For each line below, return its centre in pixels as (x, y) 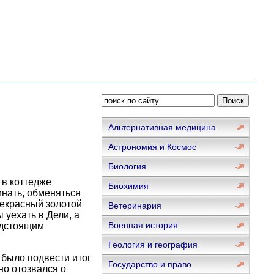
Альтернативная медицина (162, 127)
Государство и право (150, 264)
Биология (127, 166)
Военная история (143, 225)
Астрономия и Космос (152, 147)
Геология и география (153, 245)
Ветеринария (135, 206)
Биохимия (128, 186)
